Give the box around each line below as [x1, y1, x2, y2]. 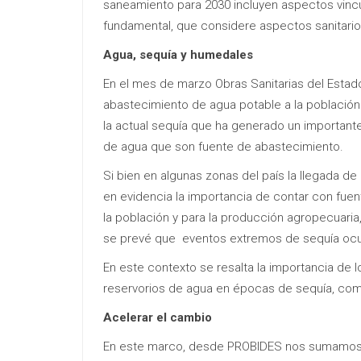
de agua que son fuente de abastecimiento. [103, 139, 346, 154]
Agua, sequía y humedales [103, 47, 253, 62]
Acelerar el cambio [103, 309, 212, 325]
